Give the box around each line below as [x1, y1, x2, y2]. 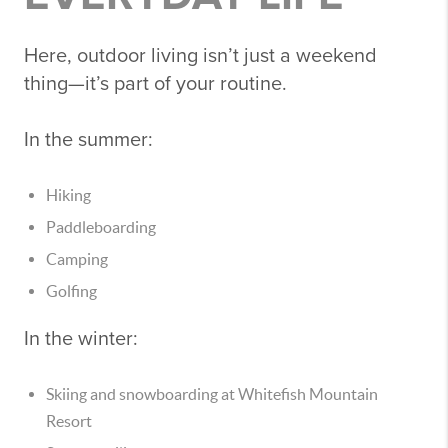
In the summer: [24, 128, 153, 152]
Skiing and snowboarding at [46, 385, 238, 403]
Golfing [46, 282, 97, 300]
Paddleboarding [46, 218, 156, 236]
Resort [46, 412, 92, 430]
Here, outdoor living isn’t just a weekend [24, 44, 377, 68]
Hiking [46, 186, 91, 204]
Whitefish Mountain [238, 385, 378, 403]
